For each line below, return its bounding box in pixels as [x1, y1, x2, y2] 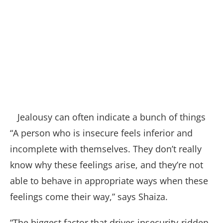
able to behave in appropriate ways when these [10, 175, 208, 187]
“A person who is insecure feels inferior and [10, 127, 193, 139]
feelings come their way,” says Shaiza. [10, 191, 170, 203]
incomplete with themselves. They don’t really [10, 143, 202, 155]
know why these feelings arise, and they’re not [10, 159, 203, 171]
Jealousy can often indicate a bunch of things [17, 111, 206, 123]
